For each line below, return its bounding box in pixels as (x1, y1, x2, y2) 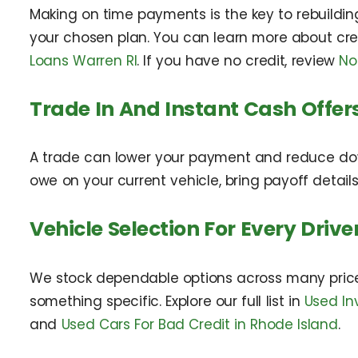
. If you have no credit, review (137, 50, 340, 70)
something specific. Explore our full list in (30, 292, 304, 312)
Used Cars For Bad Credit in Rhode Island (61, 315, 338, 335)
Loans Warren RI (30, 50, 137, 70)
